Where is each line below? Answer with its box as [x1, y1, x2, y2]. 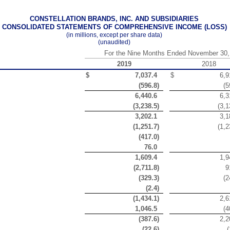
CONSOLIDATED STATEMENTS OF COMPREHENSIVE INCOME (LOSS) [2, 23, 227, 31]
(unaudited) [98, 38, 130, 46]
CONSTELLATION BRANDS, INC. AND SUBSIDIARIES [30, 14, 199, 23]
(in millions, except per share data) [66, 31, 162, 39]
